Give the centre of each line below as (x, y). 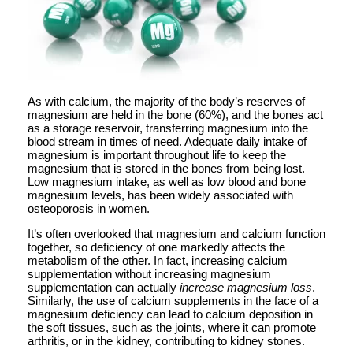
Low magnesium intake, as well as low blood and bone (167, 181)
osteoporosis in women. (89, 208)
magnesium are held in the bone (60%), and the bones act (175, 114)
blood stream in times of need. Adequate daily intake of (167, 141)
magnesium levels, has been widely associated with (160, 195)
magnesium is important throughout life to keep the (157, 154)
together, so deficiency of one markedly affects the (156, 247)
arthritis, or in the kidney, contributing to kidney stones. (166, 340)
